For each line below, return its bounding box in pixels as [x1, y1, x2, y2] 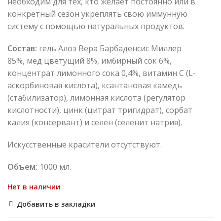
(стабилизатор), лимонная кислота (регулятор [7, 92, 185, 104]
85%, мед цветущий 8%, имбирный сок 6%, [7, 55, 172, 67]
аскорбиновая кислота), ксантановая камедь [7, 80, 182, 91]
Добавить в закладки [17, 199, 95, 209]
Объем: [7, 161, 37, 173]
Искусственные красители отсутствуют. [7, 139, 162, 150]
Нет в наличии [7, 182, 60, 192]
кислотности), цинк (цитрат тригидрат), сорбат [7, 105, 192, 116]
